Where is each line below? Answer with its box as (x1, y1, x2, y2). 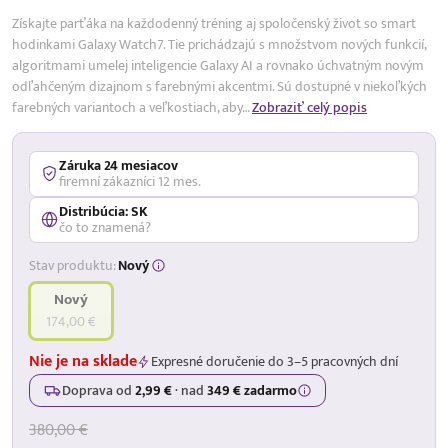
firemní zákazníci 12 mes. (59, 169, 201, 193)
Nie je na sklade (29, 347, 137, 375)
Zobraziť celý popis (252, 95, 367, 119)
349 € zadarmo (207, 378, 297, 402)
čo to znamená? (59, 215, 151, 239)
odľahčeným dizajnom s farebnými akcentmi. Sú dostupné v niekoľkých (12, 74, 427, 98)
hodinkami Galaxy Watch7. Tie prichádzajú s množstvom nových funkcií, (12, 32, 426, 56)
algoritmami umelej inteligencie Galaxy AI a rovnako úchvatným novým (12, 53, 424, 77)
